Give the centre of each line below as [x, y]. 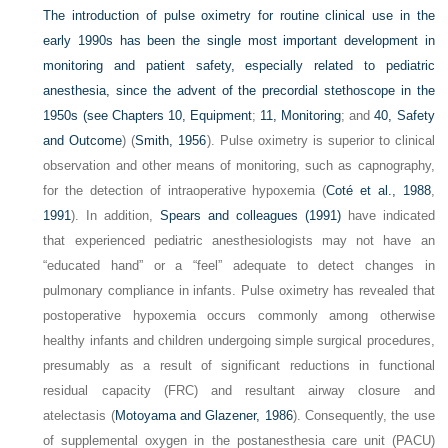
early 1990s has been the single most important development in [239, 40]
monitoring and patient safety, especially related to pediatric [239, 65]
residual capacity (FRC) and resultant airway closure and [239, 390]
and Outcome [83, 140]
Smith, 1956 [171, 140]
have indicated [387, 215]
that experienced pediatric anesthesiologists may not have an [239, 240]
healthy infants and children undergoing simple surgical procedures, [239, 340]
